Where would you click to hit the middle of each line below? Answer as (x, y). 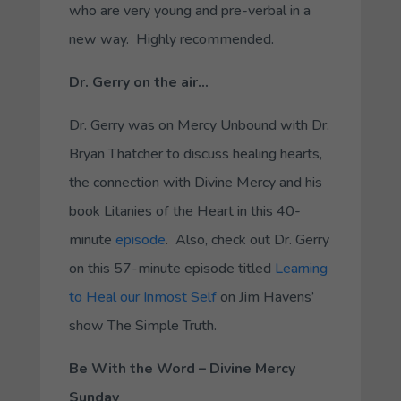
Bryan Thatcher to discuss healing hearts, (195, 154)
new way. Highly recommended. (171, 39)
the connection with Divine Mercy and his (195, 182)
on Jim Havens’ (265, 297)
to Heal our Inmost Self (142, 297)
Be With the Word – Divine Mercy (182, 368)
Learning (301, 268)
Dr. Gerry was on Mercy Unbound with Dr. (199, 125)
